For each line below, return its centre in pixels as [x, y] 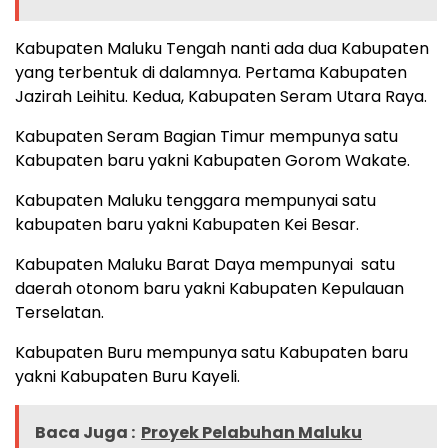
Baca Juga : [85, 433]
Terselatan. [59, 313]
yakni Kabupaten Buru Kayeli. [127, 377]
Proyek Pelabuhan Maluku [251, 433]
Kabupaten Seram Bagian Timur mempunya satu [206, 137]
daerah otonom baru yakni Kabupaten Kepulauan [209, 289]
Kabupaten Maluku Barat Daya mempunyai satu [205, 265]
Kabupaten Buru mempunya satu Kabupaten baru [211, 353]
